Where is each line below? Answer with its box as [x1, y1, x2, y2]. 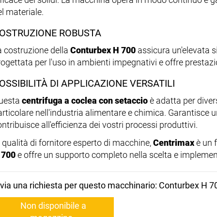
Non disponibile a [20, 200, 86, 211]
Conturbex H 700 [70, 45, 136, 55]
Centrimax [153, 137, 194, 148]
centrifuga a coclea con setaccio [22, 95, 148, 106]
